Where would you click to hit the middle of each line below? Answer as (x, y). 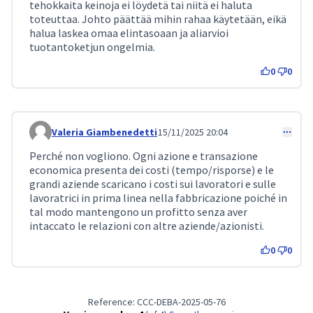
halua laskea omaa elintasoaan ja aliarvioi (129, 33)
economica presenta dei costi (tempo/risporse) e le (152, 170)
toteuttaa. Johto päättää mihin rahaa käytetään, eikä (158, 19)
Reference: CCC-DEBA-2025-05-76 (156, 302)
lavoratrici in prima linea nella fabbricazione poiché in (158, 198)
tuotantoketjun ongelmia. (92, 47)
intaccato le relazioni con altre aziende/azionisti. (147, 226)
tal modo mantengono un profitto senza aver (138, 212)
